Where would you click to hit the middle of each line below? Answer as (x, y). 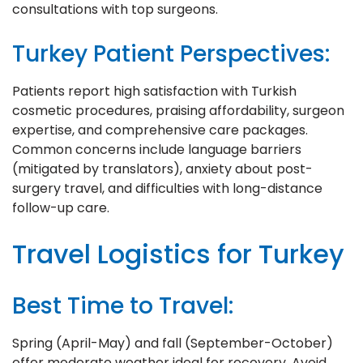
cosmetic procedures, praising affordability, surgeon (178, 110)
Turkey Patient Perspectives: (171, 53)
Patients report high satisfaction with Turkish (154, 91)
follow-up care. (61, 207)
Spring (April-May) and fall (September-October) (173, 343)
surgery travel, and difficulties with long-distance (167, 188)
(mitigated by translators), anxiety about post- (162, 169)
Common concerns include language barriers (157, 149)
